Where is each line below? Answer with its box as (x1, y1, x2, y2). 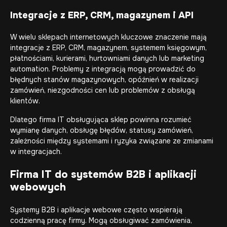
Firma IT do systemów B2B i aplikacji (10, 168, 197, 181)
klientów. (10, 96, 40, 105)
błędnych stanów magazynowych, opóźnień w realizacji (10, 75, 199, 84)
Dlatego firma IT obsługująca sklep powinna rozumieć (10, 115, 192, 124)
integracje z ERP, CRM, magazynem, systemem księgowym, (10, 43, 207, 52)
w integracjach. (10, 147, 62, 156)
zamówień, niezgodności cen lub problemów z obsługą (10, 86, 195, 95)
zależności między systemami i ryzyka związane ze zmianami (10, 136, 213, 145)
